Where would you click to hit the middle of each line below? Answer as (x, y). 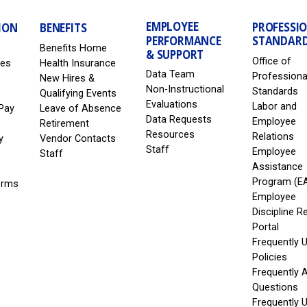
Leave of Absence (81, 109)
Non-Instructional (185, 90)
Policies (270, 258)
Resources (171, 135)
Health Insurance (78, 64)
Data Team (171, 75)
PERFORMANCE (184, 41)
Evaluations (172, 105)
